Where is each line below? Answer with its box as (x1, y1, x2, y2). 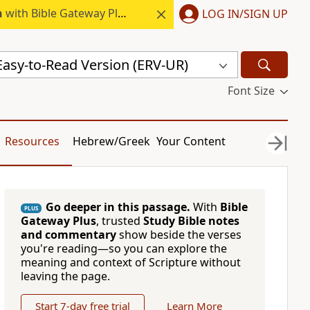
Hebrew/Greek (73, 134, 151, 149)
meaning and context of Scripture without (20, 255, 241, 270)
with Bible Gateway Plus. (2, 6, 118, 21)
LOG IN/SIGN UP (202, 6, 288, 21)
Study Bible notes (143, 213, 239, 228)
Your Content (156, 134, 226, 149)
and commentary (20, 227, 116, 242)
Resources (4, 134, 60, 149)
